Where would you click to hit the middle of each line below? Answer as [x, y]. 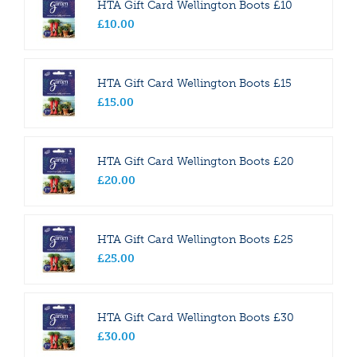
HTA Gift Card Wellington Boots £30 [196, 318]
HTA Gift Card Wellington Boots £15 [194, 84]
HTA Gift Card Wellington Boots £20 [196, 162]
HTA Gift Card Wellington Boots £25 [195, 240]
